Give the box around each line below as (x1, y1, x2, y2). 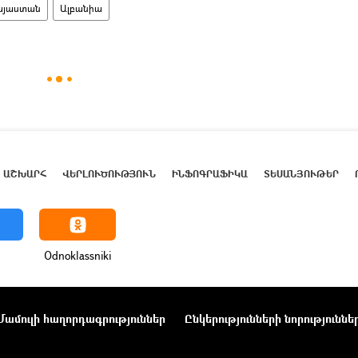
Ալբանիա (60, 2, 102, 16)
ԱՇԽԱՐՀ (3, 166, 46, 181)
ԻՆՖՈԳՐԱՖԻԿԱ (172, 166, 248, 181)
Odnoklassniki (44, 248, 111, 264)
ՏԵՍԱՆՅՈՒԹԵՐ (264, 166, 339, 181)
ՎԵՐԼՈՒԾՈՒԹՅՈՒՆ (62, 166, 156, 181)
